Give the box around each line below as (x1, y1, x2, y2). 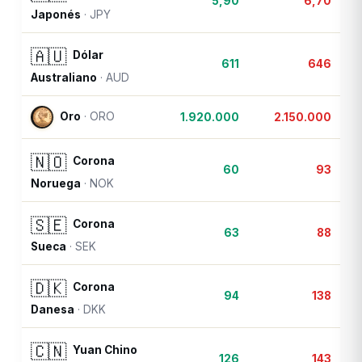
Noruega (31, 177, 82, 191)
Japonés (31, 8, 82, 22)
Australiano (31, 71, 98, 85)
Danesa (31, 303, 75, 317)
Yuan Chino (73, 343, 138, 357)
